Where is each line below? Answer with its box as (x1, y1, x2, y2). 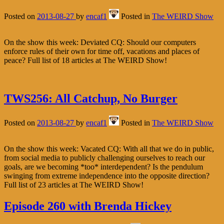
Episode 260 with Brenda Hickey (4, 199, 171, 212)
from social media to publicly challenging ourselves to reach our (4, 153, 205, 162)
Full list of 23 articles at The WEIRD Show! (4, 180, 143, 189)
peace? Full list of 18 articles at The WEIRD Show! (4, 55, 167, 64)
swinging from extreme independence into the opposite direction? (4, 171, 209, 180)
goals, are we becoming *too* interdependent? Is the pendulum (4, 162, 203, 171)
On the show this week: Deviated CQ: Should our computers (4, 37, 196, 46)
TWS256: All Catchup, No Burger (4, 91, 177, 105)
